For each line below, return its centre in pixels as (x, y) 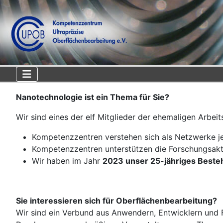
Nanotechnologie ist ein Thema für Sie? (93, 97)
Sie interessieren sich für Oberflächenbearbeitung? (116, 201)
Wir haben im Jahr (67, 161)
